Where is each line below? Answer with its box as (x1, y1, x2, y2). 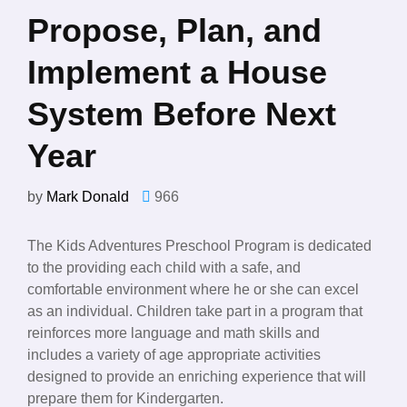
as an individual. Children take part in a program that (27, 303, 362, 320)
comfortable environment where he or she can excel (27, 282, 359, 298)
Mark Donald (46, 189, 129, 205)
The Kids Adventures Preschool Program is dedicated (27, 238, 372, 254)
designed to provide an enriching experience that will (27, 369, 366, 385)
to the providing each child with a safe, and (27, 260, 301, 276)
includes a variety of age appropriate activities (27, 347, 321, 363)
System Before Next (27, 95, 336, 134)
